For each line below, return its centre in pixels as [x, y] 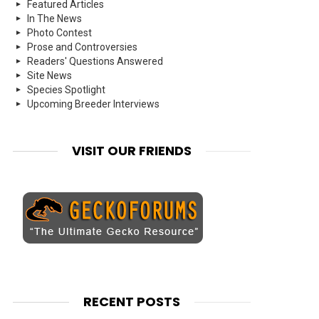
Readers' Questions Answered [95, 62]
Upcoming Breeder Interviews [93, 104]
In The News [54, 19]
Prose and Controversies [82, 47]
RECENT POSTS [131, 302]
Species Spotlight [66, 90]
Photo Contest [59, 33]
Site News [49, 76]
